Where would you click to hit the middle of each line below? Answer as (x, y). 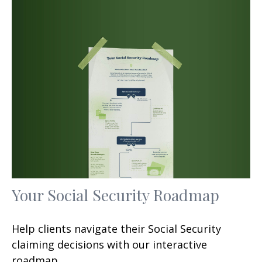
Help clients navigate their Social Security (116, 228)
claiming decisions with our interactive (109, 244)
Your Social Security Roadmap (116, 194)
